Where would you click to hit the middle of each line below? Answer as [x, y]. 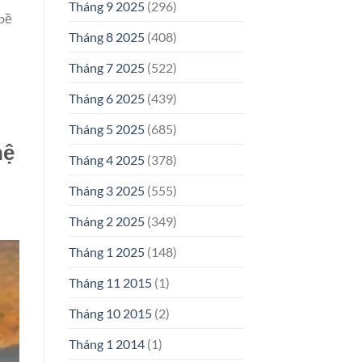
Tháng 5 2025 [106, 129]
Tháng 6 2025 [106, 99]
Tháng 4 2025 [106, 160]
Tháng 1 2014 [106, 344]
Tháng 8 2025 [106, 37]
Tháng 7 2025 [106, 68]
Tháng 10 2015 [110, 314]
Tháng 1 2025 [106, 252]
